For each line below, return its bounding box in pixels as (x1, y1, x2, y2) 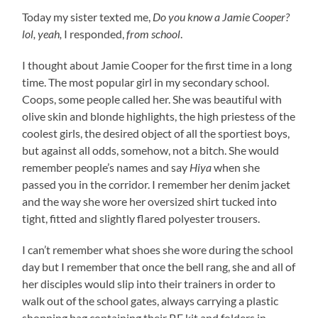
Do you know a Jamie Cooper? (153, 9, 290, 23)
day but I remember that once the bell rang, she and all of (22, 259, 296, 273)
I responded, (62, 26, 127, 40)
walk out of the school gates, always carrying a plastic (22, 293, 279, 307)
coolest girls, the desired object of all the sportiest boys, (22, 126, 290, 140)
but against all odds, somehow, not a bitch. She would (22, 143, 280, 157)
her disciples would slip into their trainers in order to (22, 276, 276, 290)
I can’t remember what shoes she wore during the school (22, 242, 294, 256)
